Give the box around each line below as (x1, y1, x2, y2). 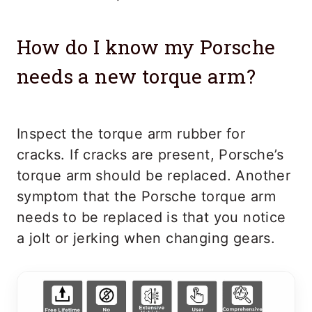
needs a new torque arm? (17, 63, 256, 89)
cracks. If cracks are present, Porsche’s (17, 146, 283, 163)
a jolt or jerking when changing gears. (17, 230, 276, 247)
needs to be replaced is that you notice (17, 209, 286, 226)
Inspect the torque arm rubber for (17, 125, 246, 142)
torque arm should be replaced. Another (17, 167, 291, 184)
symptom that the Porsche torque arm (17, 188, 276, 205)
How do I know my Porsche (17, 34, 276, 60)
